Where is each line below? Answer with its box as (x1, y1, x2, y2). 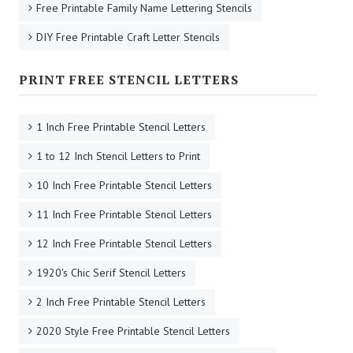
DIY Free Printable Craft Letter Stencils (36, 29, 220, 44)
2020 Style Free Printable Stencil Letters (36, 323, 230, 338)
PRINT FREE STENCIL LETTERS (19, 70, 239, 88)
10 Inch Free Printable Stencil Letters (36, 177, 212, 192)
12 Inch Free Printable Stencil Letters (36, 236, 212, 251)
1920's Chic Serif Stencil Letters (36, 265, 186, 280)
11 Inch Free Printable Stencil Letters (36, 206, 212, 221)
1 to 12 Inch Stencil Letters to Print (36, 148, 200, 163)
